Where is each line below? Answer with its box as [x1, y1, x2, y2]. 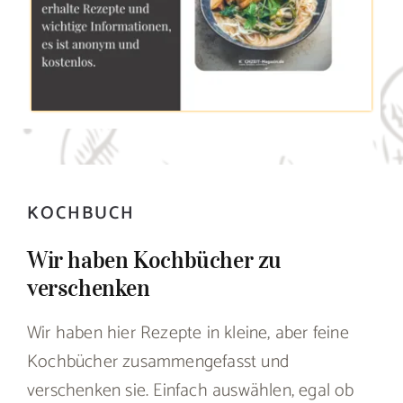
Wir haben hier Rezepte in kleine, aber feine [26, 318, 349, 349]
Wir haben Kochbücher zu [26, 245, 282, 275]
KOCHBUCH [26, 199, 135, 229]
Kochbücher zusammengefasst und [26, 347, 289, 378]
